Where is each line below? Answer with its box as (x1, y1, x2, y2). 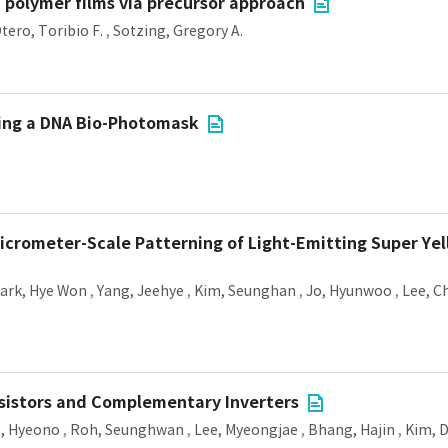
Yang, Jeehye (97, 282, 184, 300)
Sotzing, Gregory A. (113, 22, 243, 40)
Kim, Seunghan (194, 282, 296, 300)
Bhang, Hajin (308, 421, 395, 439)
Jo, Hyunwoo (306, 282, 392, 300)
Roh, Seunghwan (70, 421, 184, 439)
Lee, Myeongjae (194, 421, 298, 439)
